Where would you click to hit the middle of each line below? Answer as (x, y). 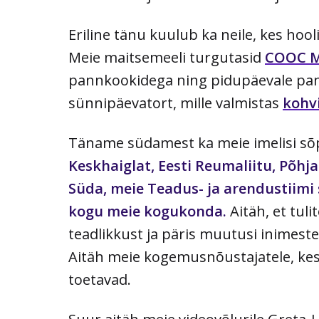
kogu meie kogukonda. (147, 211)
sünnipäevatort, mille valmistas (176, 103)
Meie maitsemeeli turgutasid (167, 58)
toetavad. (100, 280)
